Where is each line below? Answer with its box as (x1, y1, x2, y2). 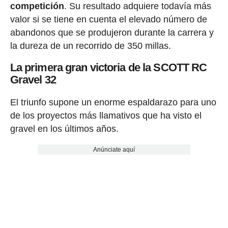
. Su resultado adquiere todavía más (64, 1, 211, 12)
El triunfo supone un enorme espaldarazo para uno (10, 97, 216, 107)
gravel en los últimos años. (10, 123, 119, 134)
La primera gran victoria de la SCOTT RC (10, 61, 207, 74)
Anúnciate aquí (93, 146, 135, 153)
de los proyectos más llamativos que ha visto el (10, 110, 202, 121)
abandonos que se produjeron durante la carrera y (10, 27, 214, 38)
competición (10, 1, 64, 12)
